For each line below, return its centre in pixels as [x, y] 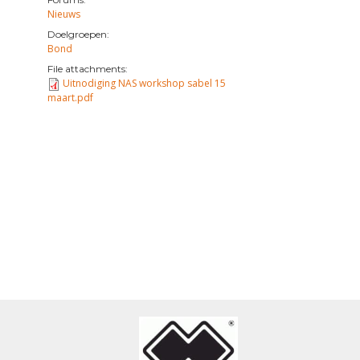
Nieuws [63, 14]
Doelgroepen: [78, 34]
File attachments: [87, 69]
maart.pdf [70, 98]
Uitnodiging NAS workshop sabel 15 [144, 83]
